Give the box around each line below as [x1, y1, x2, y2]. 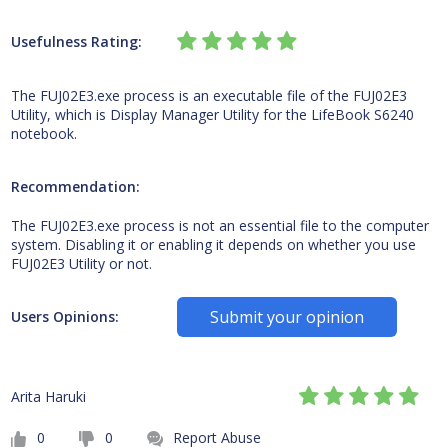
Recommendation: [10, 177, 140, 196]
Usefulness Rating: [10, 32, 142, 51]
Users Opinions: [10, 307, 119, 326]
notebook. [10, 124, 77, 143]
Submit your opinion [210, 306, 365, 328]
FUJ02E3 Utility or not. [10, 254, 156, 273]
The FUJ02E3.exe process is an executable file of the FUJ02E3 [10, 86, 407, 105]
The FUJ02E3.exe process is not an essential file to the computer [10, 216, 429, 235]
